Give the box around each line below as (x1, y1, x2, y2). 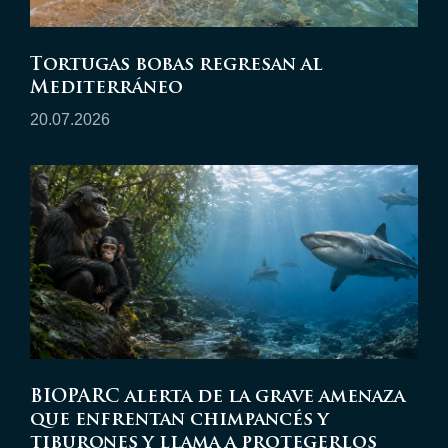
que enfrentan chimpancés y (30, 410, 329, 430)
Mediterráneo (30, 78, 183, 98)
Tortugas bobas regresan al (30, 55, 323, 75)
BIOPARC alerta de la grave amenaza (30, 387, 405, 407)
